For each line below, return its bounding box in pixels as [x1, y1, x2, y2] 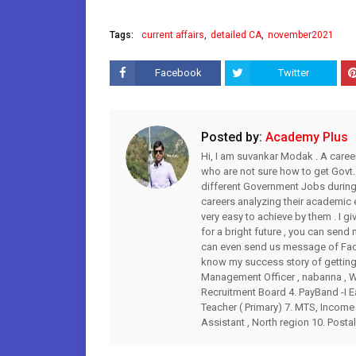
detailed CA [211, 29, 261, 41]
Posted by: [201, 130, 262, 145]
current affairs [141, 29, 204, 41]
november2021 [268, 29, 334, 41]
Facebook [154, 67, 202, 79]
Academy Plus [262, 130, 348, 145]
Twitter [278, 67, 310, 79]
